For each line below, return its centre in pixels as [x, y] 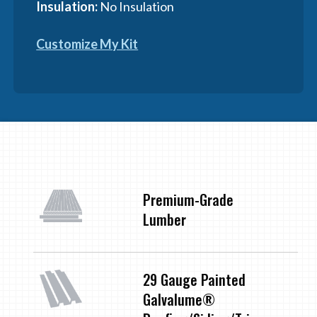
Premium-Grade [188, 199]
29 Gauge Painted [194, 279]
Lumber [164, 219]
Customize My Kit [87, 44]
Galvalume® [179, 299]
